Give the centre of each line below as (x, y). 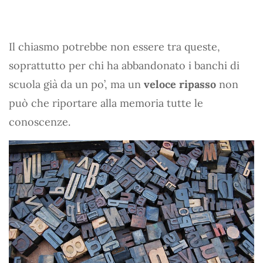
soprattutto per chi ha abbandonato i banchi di (124, 65)
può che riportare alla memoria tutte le (106, 103)
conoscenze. (40, 122)
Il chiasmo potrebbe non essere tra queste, (114, 46)
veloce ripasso (180, 84)
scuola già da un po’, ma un (76, 84)
